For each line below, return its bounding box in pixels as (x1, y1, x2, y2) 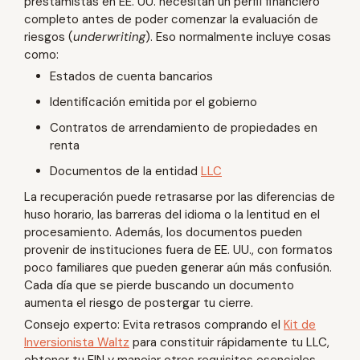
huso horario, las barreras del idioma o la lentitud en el (24, 206, 320, 223)
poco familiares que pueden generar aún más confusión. (24, 259, 332, 276)
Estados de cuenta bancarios (50, 67, 213, 84)
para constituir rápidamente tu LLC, (129, 333, 329, 350)
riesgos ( (24, 28, 73, 45)
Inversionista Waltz (24, 333, 129, 350)
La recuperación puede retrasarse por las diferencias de (24, 188, 335, 205)
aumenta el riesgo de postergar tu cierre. (24, 294, 253, 311)
